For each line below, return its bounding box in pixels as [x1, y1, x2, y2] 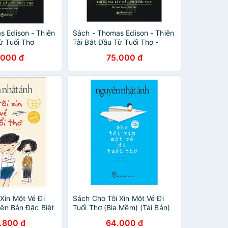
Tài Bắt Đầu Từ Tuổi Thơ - [73, 38, 159, 46]
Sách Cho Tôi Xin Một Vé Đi [73, 194, 164, 203]
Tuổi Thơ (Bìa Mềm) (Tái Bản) [73, 203, 170, 212]
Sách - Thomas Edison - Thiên [73, 28, 174, 37]
